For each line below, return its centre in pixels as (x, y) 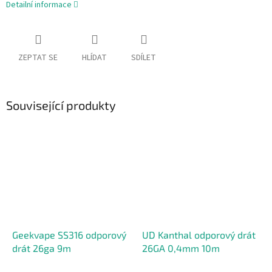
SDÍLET (144, 58)
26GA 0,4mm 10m (181, 248)
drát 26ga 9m (42, 248)
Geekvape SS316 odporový (69, 234)
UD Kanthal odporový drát (199, 234)
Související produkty (61, 105)
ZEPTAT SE (38, 58)
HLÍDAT (94, 58)
